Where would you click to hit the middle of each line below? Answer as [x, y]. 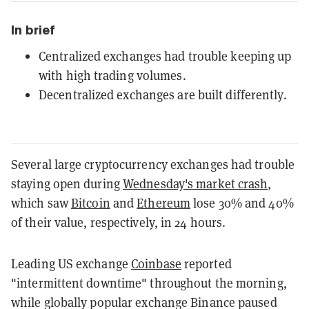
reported [206, 263]
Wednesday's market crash [196, 183]
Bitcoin [91, 203]
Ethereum [164, 203]
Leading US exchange [71, 263]
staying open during [67, 183]
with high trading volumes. [112, 75]
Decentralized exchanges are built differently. [163, 94]
